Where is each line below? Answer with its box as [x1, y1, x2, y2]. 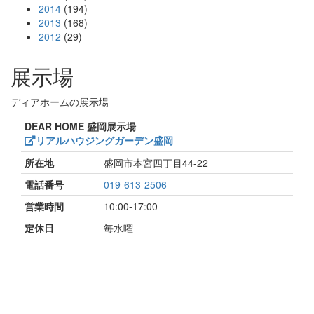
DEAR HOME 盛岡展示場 [25, 119, 136, 133]
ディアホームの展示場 [11, 95, 109, 109]
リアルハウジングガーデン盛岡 [36, 133, 173, 147]
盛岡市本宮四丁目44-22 [104, 156, 208, 170]
